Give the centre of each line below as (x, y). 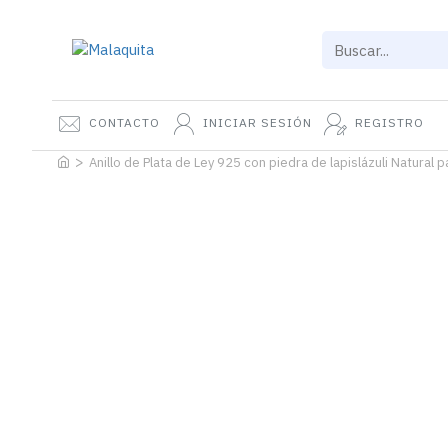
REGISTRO (389, 122)
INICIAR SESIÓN (257, 122)
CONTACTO (124, 122)
